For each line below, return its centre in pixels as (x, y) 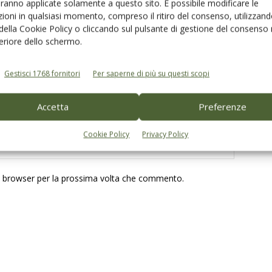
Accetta (53, 107)
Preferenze (223, 107)
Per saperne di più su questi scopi (151, 73)
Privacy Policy (165, 134)
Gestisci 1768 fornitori (42, 73)
